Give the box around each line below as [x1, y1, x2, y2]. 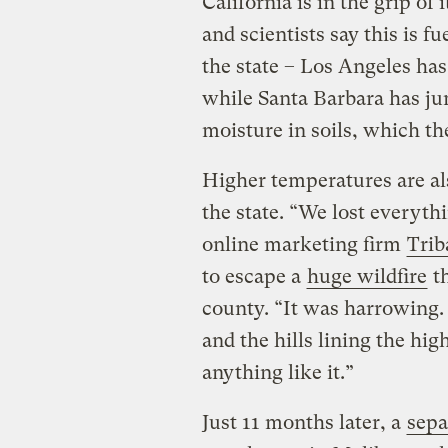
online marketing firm [201, 232, 406, 256]
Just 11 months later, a [201, 410, 406, 434]
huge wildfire [306, 264, 427, 288]
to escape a [201, 264, 306, 288]
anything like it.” [201, 360, 354, 384]
